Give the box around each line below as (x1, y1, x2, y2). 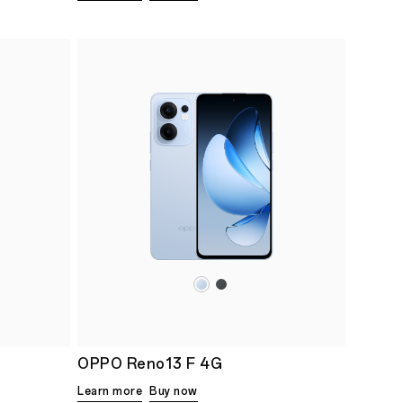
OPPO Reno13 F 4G (77, 354, 222, 372)
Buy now (149, 384, 198, 398)
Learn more (77, 384, 142, 398)
